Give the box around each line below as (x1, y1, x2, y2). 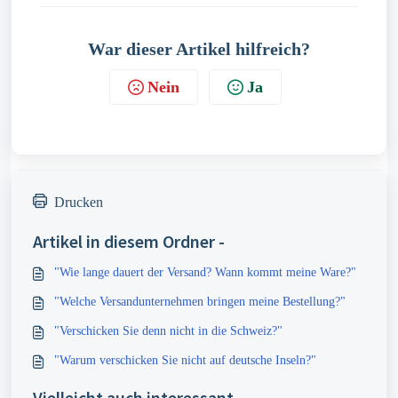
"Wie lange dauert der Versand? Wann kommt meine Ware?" (54, 266, 356, 279)
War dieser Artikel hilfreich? (88, 39, 310, 59)
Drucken (54, 195, 103, 210)
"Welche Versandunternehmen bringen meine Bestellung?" (54, 295, 346, 308)
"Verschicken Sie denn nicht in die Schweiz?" (54, 324, 283, 338)
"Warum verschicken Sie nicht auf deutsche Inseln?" (54, 354, 316, 367)
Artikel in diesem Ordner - (33, 230, 225, 252)
